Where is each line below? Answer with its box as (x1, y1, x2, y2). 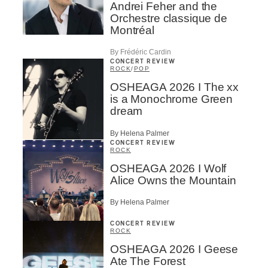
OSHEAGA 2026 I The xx (110, 81, 239, 94)
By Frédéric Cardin (110, 48, 171, 57)
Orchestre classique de (110, 11, 227, 25)
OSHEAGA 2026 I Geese (110, 242, 239, 255)
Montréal (110, 23, 154, 36)
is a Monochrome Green (110, 93, 233, 106)
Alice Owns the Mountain (110, 173, 236, 187)
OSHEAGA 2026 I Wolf (110, 162, 227, 175)
